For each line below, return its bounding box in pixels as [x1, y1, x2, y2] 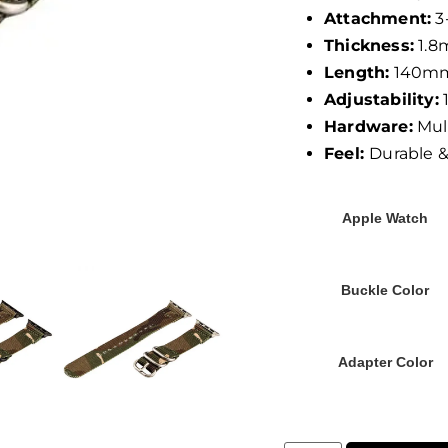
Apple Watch [342, 209, 428, 226]
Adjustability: [324, 90, 439, 110]
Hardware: [324, 117, 413, 137]
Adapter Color [337, 353, 433, 370]
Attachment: [324, 9, 432, 29]
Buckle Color [341, 281, 429, 298]
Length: [324, 63, 390, 83]
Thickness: [324, 36, 414, 56]
